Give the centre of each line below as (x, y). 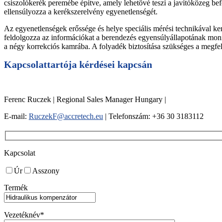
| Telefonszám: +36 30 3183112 (153, 116)
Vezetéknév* (24, 215)
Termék (16, 187)
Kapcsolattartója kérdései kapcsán (78, 65)
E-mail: (16, 116)
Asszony (46, 170)
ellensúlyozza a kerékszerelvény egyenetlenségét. (81, 12)
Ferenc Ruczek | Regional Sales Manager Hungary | (85, 99)
